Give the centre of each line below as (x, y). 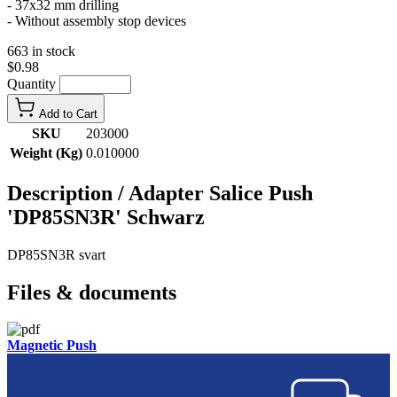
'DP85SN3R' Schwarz (106, 217)
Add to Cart (68, 113)
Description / (68, 193)
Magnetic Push (52, 346)
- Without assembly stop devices (97, 20)
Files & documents (92, 292)
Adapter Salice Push (221, 193)
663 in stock (41, 51)
